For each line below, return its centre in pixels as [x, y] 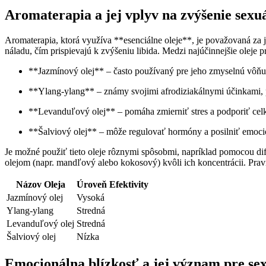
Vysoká [91, 197]
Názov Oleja [40, 184]
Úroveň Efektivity [113, 184]
